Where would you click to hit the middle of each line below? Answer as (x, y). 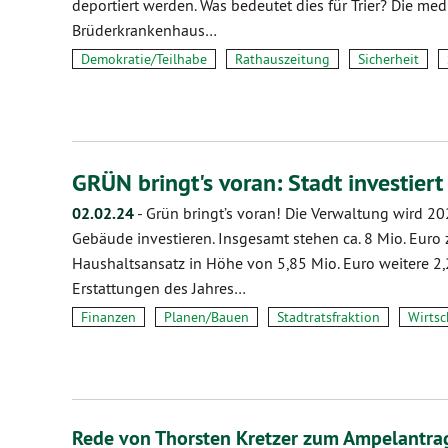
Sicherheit (388, 59)
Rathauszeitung (282, 59)
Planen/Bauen (206, 317)
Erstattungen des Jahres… (159, 288)
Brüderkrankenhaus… (144, 30)
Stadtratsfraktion (328, 317)
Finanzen (108, 317)
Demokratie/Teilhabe (144, 59)
